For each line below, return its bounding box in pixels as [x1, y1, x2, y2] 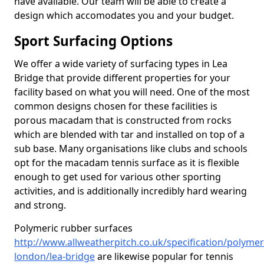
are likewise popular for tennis [95, 250, 233, 263]
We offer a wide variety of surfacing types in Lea [14, 57, 227, 70]
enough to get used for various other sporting [14, 170, 221, 183]
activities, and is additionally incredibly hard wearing [14, 184, 247, 197]
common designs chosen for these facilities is [14, 100, 217, 113]
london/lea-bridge [14, 250, 95, 263]
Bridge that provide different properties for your [14, 71, 230, 84]
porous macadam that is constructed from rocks [14, 114, 232, 127]
